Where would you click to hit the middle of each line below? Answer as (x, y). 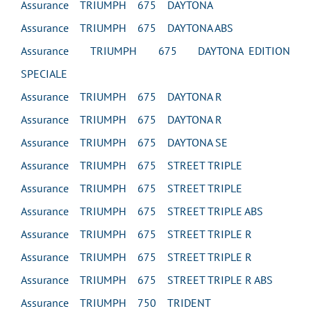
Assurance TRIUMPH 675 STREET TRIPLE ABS (142, 211)
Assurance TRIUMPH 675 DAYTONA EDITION (155, 51)
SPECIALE (44, 74)
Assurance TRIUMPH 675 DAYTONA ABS (127, 28)
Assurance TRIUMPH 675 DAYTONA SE (124, 142)
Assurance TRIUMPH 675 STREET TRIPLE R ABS (147, 280)
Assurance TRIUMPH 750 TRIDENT (116, 303)
